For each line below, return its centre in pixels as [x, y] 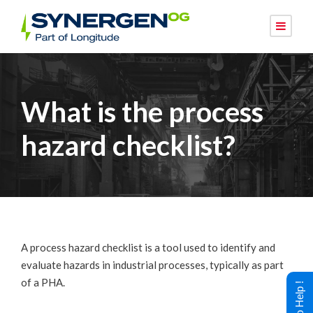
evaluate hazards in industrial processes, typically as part [152, 264]
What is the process [142, 111]
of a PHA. [43, 282]
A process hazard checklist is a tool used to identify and [148, 247]
